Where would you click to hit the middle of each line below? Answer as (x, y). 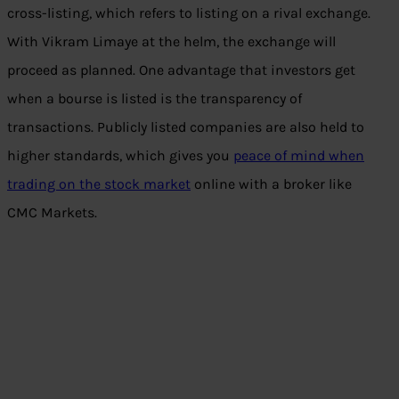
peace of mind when (299, 156)
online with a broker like (271, 184)
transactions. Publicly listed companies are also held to (186, 127)
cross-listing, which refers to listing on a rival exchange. (189, 13)
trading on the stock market (99, 184)
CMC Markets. (52, 213)
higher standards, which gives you (120, 156)
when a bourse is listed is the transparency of (155, 99)
